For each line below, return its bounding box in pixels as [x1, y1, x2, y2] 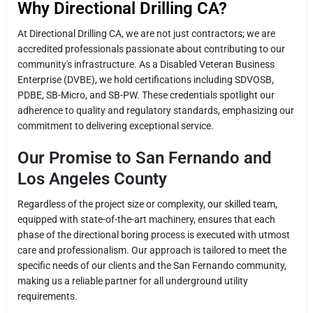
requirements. [17, 290, 78, 302]
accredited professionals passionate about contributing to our [17, 43, 285, 54]
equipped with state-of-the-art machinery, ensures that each [17, 213, 275, 225]
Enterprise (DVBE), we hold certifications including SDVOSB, [17, 73, 274, 85]
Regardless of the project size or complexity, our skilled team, [17, 198, 277, 210]
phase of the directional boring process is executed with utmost [17, 228, 290, 240]
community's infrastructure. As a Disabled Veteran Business [17, 58, 275, 70]
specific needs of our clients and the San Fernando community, [17, 259, 286, 271]
